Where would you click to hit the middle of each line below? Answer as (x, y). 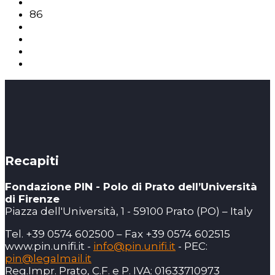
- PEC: (192, 246)
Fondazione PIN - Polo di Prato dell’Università (131, 187)
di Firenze (32, 199)
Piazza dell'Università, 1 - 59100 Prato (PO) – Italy (129, 211)
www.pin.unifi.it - (49, 246)
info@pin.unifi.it (134, 246)
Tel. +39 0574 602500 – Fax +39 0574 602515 (118, 234)
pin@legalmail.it (48, 259)
